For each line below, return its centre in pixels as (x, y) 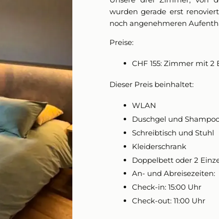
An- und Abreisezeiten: (173, 174)
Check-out (151, 201)
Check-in (148, 187)
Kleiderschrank (159, 146)
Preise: (121, 43)
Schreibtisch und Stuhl (173, 133)
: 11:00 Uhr (187, 201)
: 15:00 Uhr (183, 187)
